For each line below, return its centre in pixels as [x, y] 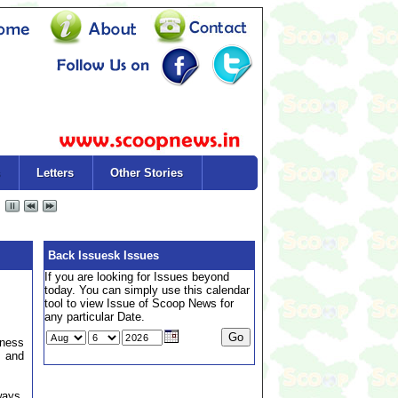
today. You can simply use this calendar [147, 290]
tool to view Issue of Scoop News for [139, 303]
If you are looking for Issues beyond [137, 277]
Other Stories [146, 173]
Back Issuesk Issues [102, 255]
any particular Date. [95, 317]
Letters [55, 173]
